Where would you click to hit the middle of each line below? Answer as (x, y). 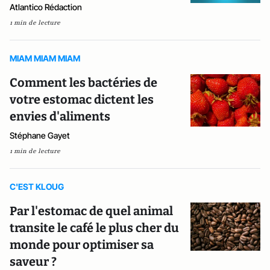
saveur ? (33, 262)
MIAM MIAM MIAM (45, 58)
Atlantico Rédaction (46, 7)
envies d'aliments (60, 116)
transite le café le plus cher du (94, 228)
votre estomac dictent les (82, 99)
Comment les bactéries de (83, 83)
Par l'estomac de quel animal (91, 211)
